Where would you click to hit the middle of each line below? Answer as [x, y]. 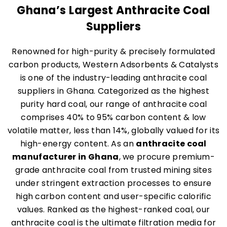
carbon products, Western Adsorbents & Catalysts [113, 65]
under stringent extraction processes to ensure [113, 183]
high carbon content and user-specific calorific [113, 196]
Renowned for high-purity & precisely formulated [113, 51]
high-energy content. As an [78, 144]
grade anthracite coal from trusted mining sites [113, 170]
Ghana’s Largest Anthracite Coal [113, 10]
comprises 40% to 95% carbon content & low [113, 117]
